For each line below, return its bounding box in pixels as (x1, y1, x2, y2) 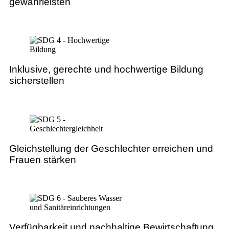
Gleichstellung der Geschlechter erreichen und (9, 143, 213, 154)
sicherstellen (9, 75, 64, 86)
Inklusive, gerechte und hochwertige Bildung (9, 64, 203, 75)
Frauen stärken (9, 154, 76, 165)
